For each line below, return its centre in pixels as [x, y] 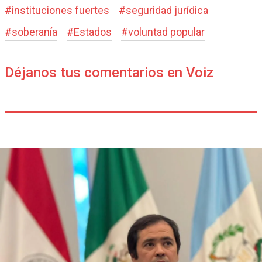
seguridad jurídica [167, 11]
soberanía [35, 32]
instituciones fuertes [61, 11]
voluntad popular [166, 32]
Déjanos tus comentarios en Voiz [109, 73]
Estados [93, 32]
